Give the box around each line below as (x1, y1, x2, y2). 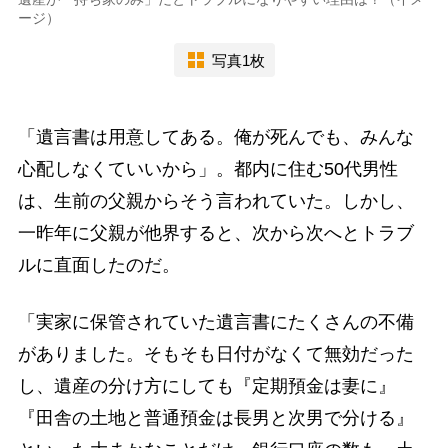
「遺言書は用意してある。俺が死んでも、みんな (17, 127, 414, 148)
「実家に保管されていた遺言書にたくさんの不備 (17, 312, 414, 333)
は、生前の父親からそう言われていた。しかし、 (17, 191, 414, 212)
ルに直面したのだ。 (17, 255, 180, 276)
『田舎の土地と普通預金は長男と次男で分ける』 (17, 408, 414, 429)
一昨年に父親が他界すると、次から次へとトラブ (17, 223, 414, 244)
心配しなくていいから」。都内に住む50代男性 (17, 159, 398, 180)
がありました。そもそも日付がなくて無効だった (17, 344, 414, 365)
